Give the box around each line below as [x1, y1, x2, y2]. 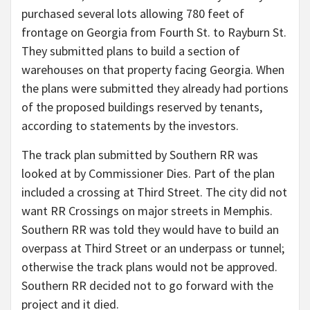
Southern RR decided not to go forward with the [21, 277, 273, 294]
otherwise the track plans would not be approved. [21, 259, 277, 275]
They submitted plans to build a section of [21, 43, 240, 60]
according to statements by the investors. [21, 118, 241, 134]
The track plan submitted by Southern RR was [21, 147, 258, 163]
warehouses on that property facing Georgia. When [21, 62, 284, 78]
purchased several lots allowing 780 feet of [21, 6, 244, 22]
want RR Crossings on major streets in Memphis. [21, 203, 273, 219]
